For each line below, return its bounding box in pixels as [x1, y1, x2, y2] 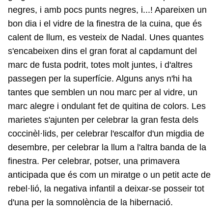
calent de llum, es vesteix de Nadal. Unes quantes [8, 32, 204, 42]
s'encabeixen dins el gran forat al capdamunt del [8, 46, 197, 56]
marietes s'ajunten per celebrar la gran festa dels [8, 115, 198, 125]
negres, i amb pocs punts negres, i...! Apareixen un [8, 5, 207, 15]
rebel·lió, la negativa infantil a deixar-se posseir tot [8, 184, 204, 193]
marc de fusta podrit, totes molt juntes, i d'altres [8, 60, 192, 70]
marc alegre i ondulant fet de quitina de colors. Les [8, 101, 206, 111]
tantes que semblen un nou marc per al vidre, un [8, 87, 197, 97]
